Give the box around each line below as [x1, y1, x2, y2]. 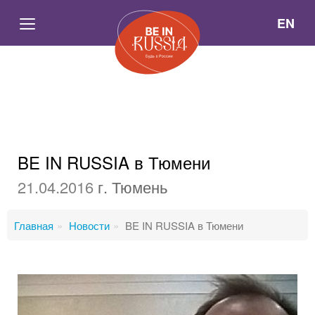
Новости [69, 218, 110, 233]
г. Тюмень [94, 176, 167, 198]
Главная [14, 218, 53, 233]
